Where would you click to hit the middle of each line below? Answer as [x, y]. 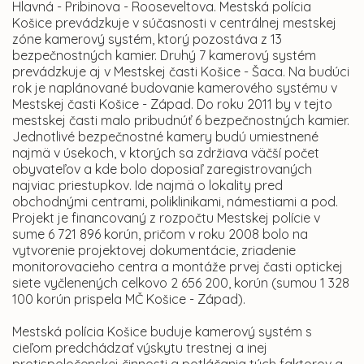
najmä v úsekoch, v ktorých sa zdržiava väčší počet [166, 153]
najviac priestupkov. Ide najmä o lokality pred [147, 186]
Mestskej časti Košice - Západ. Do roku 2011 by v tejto [172, 104]
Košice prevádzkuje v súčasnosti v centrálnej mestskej [174, 23]
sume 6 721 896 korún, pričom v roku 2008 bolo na [160, 234]
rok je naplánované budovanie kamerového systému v [175, 88]
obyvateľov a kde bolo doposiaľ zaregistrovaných [162, 169]
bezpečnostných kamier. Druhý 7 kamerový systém [164, 56]
